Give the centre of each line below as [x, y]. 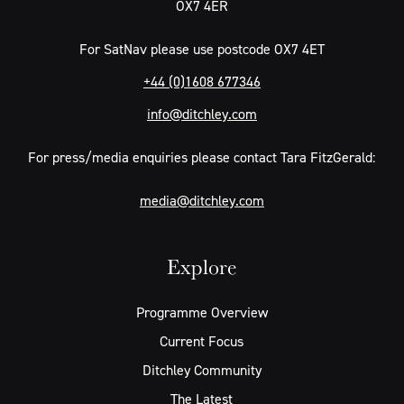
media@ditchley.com [202, 201]
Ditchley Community [202, 370]
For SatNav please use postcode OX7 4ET [202, 49]
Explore [202, 267]
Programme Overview [202, 312]
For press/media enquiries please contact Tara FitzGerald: [202, 157]
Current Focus [202, 341]
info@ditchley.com [202, 114]
